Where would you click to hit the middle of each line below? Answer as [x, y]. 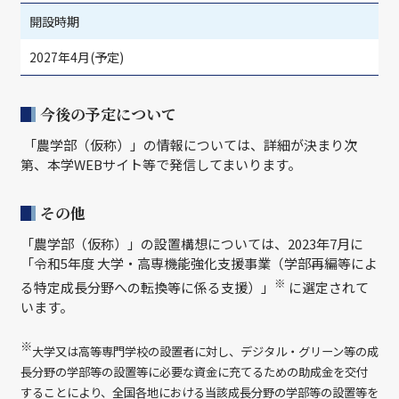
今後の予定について [108, 114]
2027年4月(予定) [78, 57]
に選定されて [327, 287]
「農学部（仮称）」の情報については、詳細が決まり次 [189, 145]
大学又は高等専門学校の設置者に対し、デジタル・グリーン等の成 [205, 351]
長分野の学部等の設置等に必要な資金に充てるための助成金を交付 [194, 372]
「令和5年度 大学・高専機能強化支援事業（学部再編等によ [199, 263]
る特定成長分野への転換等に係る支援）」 [147, 287]
